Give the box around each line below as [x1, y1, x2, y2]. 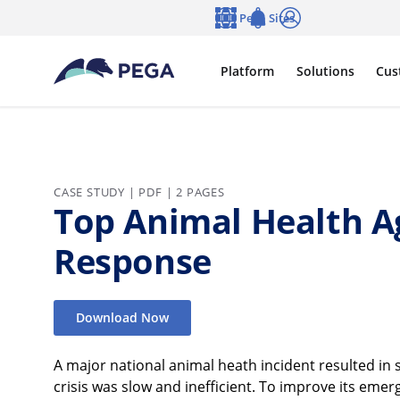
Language [213, 27, 268, 44]
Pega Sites [238, 10, 295, 26]
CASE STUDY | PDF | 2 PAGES [54, 183, 225, 200]
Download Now [75, 308, 169, 326]
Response [54, 237, 212, 284]
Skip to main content [2, 3, 152, 22]
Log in [279, 27, 312, 44]
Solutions [296, 62, 354, 79]
